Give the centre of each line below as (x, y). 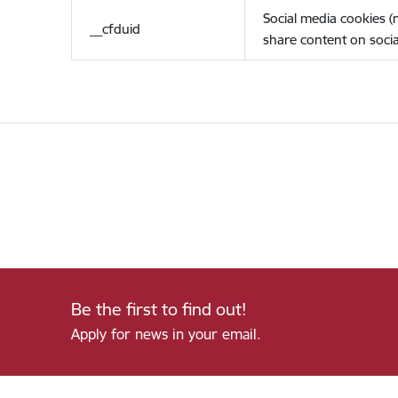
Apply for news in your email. (166, 334)
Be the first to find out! (158, 310)
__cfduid (115, 29)
